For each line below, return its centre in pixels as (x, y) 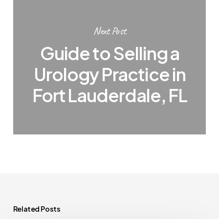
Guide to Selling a (110, 53)
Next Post (110, 31)
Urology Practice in (110, 74)
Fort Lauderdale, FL (110, 95)
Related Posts (37, 208)
